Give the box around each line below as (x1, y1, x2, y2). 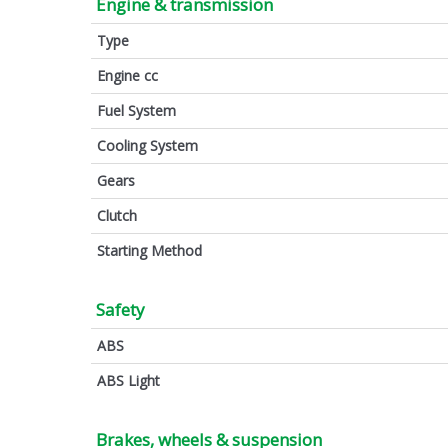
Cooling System (97, 135, 198, 155)
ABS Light (97, 370, 160, 390)
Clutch (97, 205, 137, 225)
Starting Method (97, 240, 202, 260)
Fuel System (97, 100, 176, 120)
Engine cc (97, 65, 158, 85)
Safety (96, 297, 145, 321)
